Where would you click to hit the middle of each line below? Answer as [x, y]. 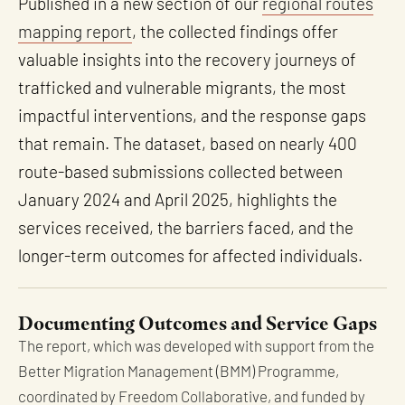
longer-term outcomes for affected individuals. [190, 258]
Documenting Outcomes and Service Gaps [198, 324]
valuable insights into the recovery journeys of [187, 61]
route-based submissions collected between [180, 174]
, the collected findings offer [235, 33]
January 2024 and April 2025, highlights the [178, 202]
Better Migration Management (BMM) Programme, [179, 373]
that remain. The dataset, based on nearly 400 [188, 146]
